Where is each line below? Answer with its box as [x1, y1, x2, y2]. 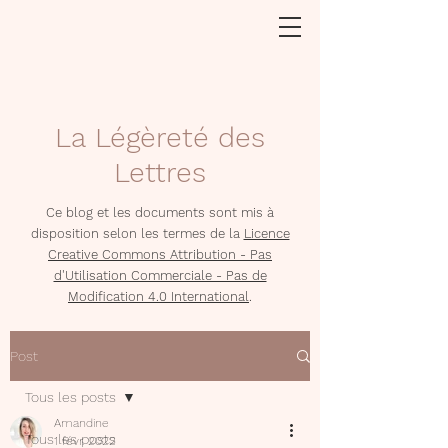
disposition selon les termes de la [30, 226, 244, 241]
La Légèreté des [55, 121, 265, 154]
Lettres [114, 156, 206, 189]
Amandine [54, 416, 109, 430]
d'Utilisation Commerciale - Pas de [53, 268, 267, 283]
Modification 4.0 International [68, 289, 249, 304]
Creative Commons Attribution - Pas [48, 247, 272, 262]
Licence [243, 226, 290, 241]
